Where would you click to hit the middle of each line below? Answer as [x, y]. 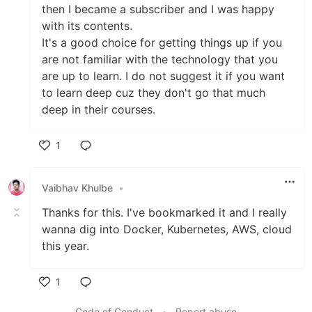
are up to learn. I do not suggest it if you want [163, 76]
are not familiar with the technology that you [160, 60]
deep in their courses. [99, 110]
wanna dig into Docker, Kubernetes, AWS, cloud [167, 229]
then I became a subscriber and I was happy [158, 9]
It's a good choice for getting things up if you [162, 43]
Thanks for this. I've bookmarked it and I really [164, 213]
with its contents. [87, 26]
